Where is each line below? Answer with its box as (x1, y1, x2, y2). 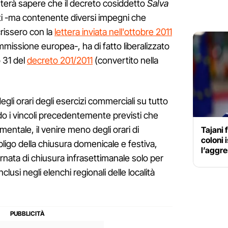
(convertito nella (93, 55, 158, 66)
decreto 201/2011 (27, 55, 93, 66)
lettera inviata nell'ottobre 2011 (54, 26, 172, 38)
